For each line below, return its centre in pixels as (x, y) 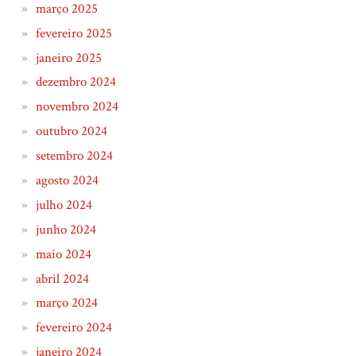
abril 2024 (62, 279)
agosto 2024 (67, 181)
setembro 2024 (74, 156)
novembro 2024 (77, 107)
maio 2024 (63, 254)
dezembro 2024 (75, 82)
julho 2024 (64, 205)
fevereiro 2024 (74, 328)
